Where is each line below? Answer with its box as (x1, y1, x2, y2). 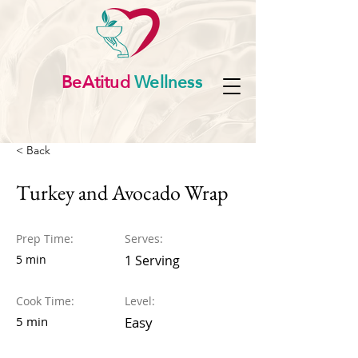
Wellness (129, 66, 202, 97)
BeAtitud (62, 66, 130, 97)
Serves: (125, 231, 163, 246)
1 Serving (125, 252, 180, 269)
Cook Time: (16, 293, 74, 308)
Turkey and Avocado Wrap (16, 179, 229, 206)
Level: (125, 293, 155, 308)
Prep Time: (16, 231, 74, 246)
